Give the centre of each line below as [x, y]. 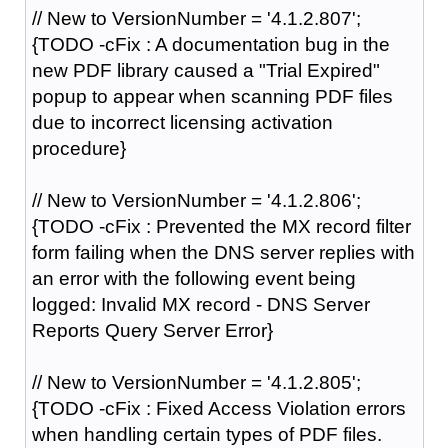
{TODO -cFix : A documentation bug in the [210, 44]
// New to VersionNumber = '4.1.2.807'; [196, 18]
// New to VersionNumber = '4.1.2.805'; [196, 382]
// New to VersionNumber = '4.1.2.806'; [196, 200]
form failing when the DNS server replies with [223, 252]
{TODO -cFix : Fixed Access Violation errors [218, 408]
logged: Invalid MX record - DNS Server [200, 304]
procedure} [78, 148]
